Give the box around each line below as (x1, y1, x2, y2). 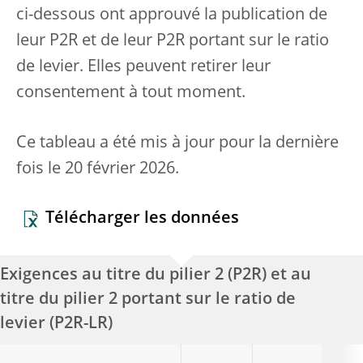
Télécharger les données (45, 211, 239, 227)
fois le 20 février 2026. (16, 161, 179, 177)
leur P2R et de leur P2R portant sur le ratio (16, 33, 329, 49)
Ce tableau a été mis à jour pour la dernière (16, 135, 339, 152)
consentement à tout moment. (16, 85, 246, 101)
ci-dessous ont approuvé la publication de (16, 7, 327, 23)
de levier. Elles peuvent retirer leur (16, 59, 271, 75)
